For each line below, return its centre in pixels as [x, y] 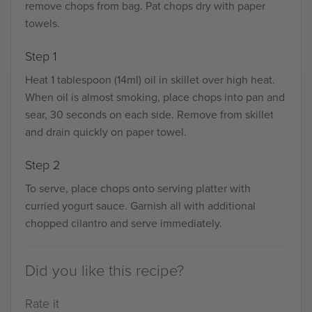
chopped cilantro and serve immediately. [124, 224]
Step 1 [41, 56]
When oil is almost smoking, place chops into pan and [155, 97]
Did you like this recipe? [104, 271]
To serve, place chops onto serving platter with [138, 189]
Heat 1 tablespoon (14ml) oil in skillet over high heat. [150, 79]
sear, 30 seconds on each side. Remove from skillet [149, 114]
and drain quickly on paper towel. [106, 132]
